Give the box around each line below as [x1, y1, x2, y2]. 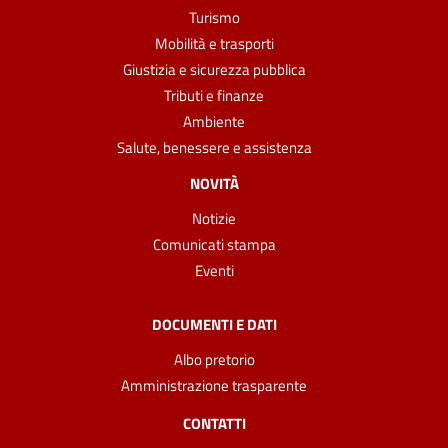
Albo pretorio [173, 347, 255, 371]
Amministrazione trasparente [121, 373, 307, 397]
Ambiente [183, 109, 245, 133]
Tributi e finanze [164, 83, 264, 107]
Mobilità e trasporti [154, 31, 274, 55]
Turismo [188, 5, 240, 29]
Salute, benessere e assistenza [116, 135, 312, 159]
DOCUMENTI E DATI [151, 312, 277, 336]
